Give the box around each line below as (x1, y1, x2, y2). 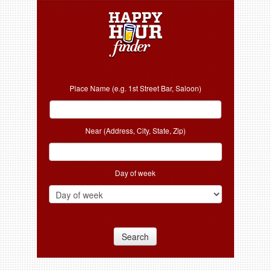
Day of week (115, 168, 156, 178)
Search (122, 230, 149, 243)
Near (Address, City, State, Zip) (85, 125, 186, 135)
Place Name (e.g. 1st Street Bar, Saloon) (69, 83, 201, 93)
